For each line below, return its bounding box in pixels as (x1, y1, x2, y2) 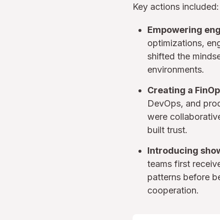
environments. (147, 64, 204, 75)
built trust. (147, 125, 188, 135)
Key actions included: (133, 1, 219, 12)
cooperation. (147, 185, 199, 195)
